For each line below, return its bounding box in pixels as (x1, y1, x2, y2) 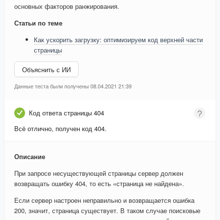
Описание (14, 152, 45, 162)
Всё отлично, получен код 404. (14, 124, 107, 134)
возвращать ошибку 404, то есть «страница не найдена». (14, 179, 184, 189)
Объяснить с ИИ (22, 64, 71, 74)
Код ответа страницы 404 (29, 108, 104, 118)
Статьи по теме (14, 18, 62, 28)
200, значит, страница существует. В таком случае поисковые (14, 206, 200, 216)
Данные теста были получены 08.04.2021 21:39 (14, 82, 132, 90)
